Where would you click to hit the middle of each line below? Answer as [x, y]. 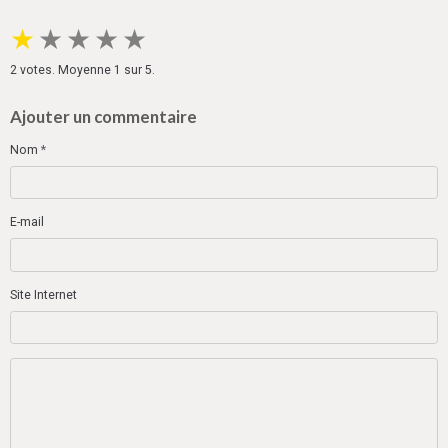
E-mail [27, 222]
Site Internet [43, 294]
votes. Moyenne [65, 69]
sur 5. [138, 69]
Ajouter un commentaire [103, 116]
